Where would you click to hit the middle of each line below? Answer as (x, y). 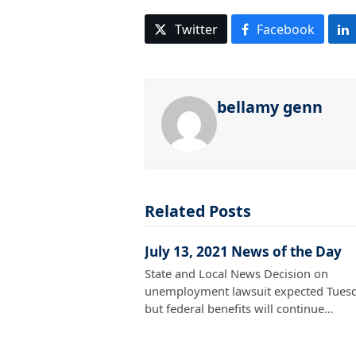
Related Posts (198, 211)
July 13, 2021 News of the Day (243, 251)
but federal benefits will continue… (239, 308)
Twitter (197, 29)
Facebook (285, 29)
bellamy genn (270, 106)
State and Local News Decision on (236, 273)
